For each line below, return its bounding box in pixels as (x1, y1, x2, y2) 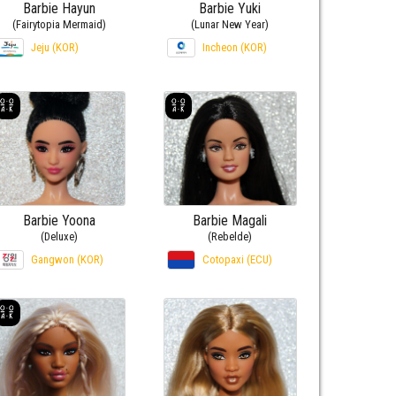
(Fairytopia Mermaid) (11, 18, 106, 32)
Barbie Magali (193, 212, 268, 230)
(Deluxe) (40, 230, 78, 244)
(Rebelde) (208, 230, 253, 244)
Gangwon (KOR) (30, 253, 103, 267)
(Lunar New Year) (191, 18, 270, 32)
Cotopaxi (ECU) (202, 253, 272, 267)
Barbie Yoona (22, 212, 95, 230)
